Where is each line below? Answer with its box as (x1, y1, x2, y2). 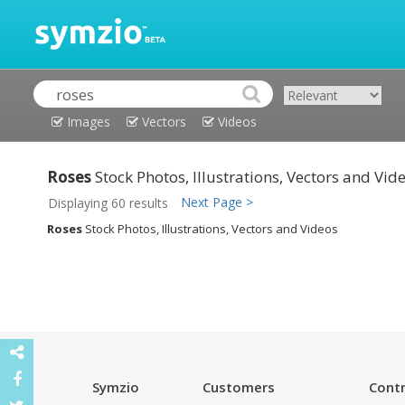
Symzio (92, 378, 139, 397)
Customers (202, 378, 275, 397)
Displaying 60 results (44, 194, 168, 212)
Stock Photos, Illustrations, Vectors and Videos (82, 221, 338, 238)
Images (63, 113, 110, 130)
